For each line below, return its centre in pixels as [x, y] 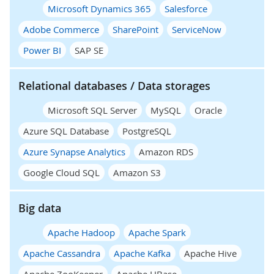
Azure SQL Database [66, 131]
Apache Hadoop [81, 232]
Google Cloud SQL [61, 172]
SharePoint [135, 29]
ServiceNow [197, 29]
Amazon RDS [166, 151]
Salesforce [186, 8]
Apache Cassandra [62, 253]
